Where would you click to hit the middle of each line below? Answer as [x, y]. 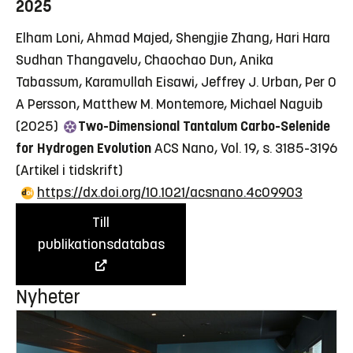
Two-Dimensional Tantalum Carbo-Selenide [204, 126]
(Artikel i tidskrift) [69, 171]
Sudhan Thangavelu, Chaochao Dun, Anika [145, 60]
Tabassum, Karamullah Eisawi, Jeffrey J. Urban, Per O [176, 82]
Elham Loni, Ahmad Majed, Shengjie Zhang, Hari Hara [173, 38]
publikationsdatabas [101, 245]
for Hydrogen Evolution [84, 149]
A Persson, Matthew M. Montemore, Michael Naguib [169, 104]
